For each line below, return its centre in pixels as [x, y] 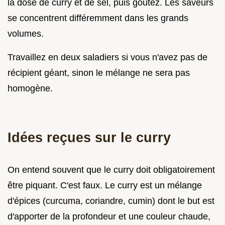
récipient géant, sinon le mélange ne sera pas [99, 73]
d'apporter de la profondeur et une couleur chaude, [109, 216]
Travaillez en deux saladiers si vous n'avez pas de [107, 57]
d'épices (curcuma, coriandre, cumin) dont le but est [111, 201]
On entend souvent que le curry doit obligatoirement [111, 170]
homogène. [30, 88]
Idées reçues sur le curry [89, 137]
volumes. [26, 33]
